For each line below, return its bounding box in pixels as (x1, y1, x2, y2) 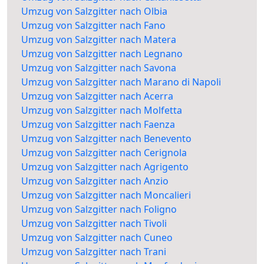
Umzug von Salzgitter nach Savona (21, 61, 176, 75)
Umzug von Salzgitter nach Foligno (21, 203, 177, 216)
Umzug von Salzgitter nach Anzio (21, 174, 169, 188)
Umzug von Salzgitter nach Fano (21, 19, 166, 32)
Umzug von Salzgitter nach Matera (21, 33, 176, 47)
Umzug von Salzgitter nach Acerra (21, 90, 173, 103)
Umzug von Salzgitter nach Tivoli (21, 217, 167, 230)
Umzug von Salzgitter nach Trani (21, 245, 166, 259)
